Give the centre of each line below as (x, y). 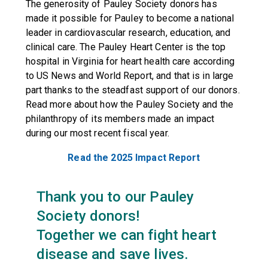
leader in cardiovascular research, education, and (128, 33)
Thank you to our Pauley (115, 197)
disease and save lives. (112, 254)
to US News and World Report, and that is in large (130, 76)
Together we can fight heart (127, 235)
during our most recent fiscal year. (97, 133)
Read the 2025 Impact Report (134, 158)
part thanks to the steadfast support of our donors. (133, 90)
